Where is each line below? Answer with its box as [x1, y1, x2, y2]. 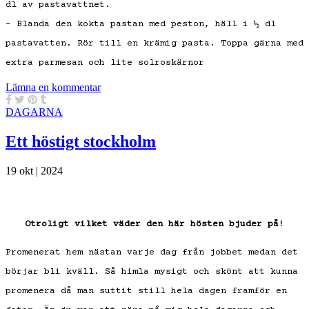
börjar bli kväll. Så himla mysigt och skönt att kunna [6, 267, 298, 277]
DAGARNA [6, 106, 63, 119]
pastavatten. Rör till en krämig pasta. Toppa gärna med [6, 39, 303, 49]
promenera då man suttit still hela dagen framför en [6, 286, 287, 297]
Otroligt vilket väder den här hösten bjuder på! [25, 219, 284, 230]
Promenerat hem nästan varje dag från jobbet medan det [6, 248, 298, 258]
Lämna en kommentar [6, 81, 101, 94]
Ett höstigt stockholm [6, 132, 156, 151]
